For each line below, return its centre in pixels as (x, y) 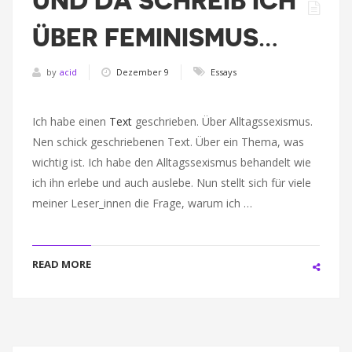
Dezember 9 (143, 71)
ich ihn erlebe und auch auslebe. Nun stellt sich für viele (172, 183)
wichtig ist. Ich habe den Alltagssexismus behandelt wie (172, 162)
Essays (224, 71)
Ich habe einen (71, 121)
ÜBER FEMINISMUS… (155, 38)
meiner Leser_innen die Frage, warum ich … (142, 203)
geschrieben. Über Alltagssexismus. (222, 121)
